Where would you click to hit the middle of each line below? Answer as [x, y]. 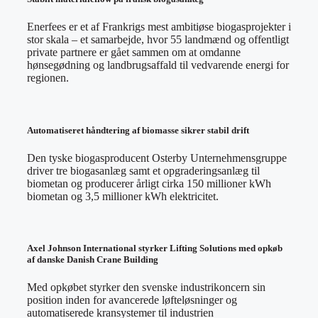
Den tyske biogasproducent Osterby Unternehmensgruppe [157, 158]
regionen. [48, 78]
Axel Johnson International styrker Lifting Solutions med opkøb [155, 248]
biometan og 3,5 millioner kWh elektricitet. [123, 196]
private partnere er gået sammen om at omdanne [134, 53]
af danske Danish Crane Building [93, 259]
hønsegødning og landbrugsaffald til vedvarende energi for [158, 65]
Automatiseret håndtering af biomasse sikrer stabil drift [138, 130]
